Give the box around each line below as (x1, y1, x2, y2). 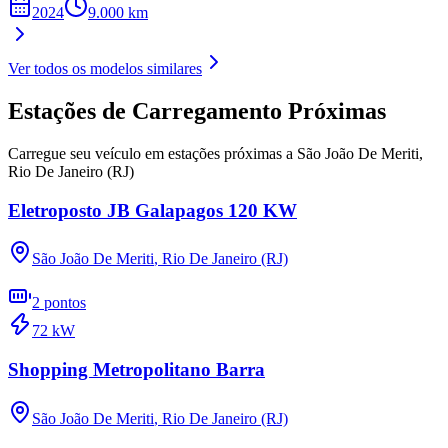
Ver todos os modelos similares (8, 60, 202, 78)
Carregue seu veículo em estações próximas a (8, 144, 293, 162)
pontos (44, 294, 86, 312)
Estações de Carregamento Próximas (8, 98, 386, 125)
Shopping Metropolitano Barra (8, 359, 265, 381)
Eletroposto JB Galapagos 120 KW (8, 199, 297, 221)
